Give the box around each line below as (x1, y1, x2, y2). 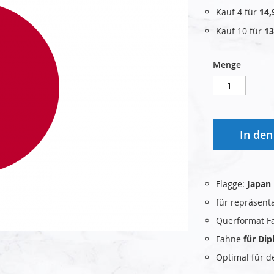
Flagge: (216, 177, 247, 190)
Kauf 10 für (216, 24, 264, 37)
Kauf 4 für (216, 6, 259, 18)
